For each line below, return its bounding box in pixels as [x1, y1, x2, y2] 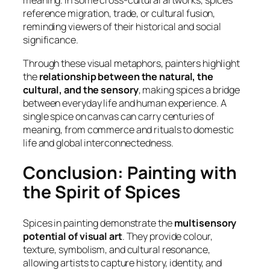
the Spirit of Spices [23, 180, 180, 204]
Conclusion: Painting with [23, 161, 237, 185]
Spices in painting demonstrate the [23, 216, 174, 230]
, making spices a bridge [138, 83, 240, 96]
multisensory [174, 216, 237, 230]
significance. [23, 33, 78, 47]
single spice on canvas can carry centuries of [23, 109, 215, 123]
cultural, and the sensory [23, 83, 139, 96]
